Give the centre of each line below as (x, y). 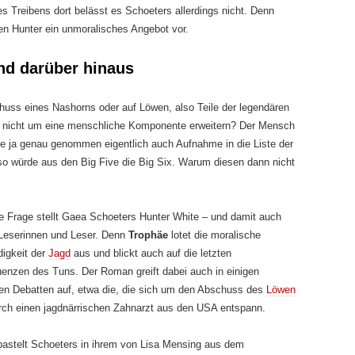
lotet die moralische (216, 235)
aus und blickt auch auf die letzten (151, 253)
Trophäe (150, 235)
